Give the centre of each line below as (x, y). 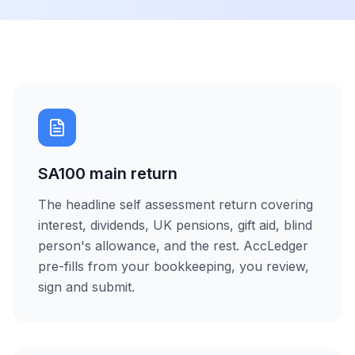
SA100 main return (108, 174)
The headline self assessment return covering (176, 204)
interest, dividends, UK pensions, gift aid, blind (175, 225)
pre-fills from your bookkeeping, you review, (174, 266)
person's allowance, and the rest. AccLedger (173, 246)
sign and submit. (86, 287)
